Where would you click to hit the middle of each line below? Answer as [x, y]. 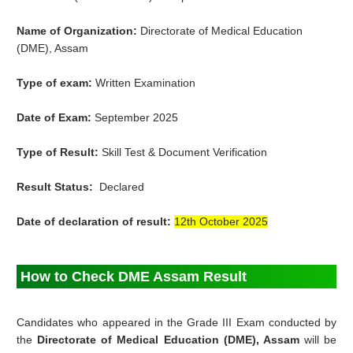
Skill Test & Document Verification [185, 152]
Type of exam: [56, 83]
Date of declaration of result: [96, 222]
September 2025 [137, 118]
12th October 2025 [221, 222]
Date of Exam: [56, 118]
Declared [119, 187]
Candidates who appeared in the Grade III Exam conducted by [177, 323]
